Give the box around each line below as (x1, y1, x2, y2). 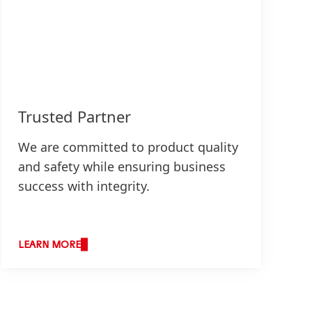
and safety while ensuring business (18, 157, 226, 175)
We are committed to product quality (18, 138, 239, 155)
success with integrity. (18, 177, 150, 194)
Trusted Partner (18, 105, 132, 127)
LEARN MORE (18, 240, 81, 250)
